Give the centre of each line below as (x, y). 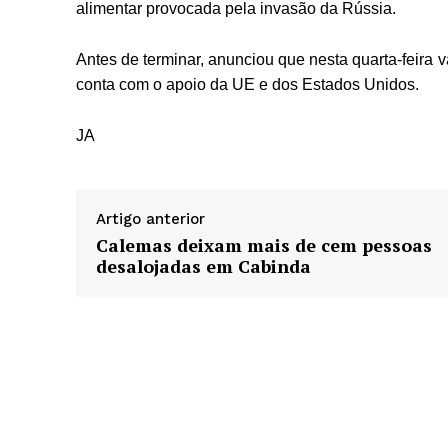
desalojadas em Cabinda (203, 266)
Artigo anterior (150, 219)
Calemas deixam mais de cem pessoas (264, 245)
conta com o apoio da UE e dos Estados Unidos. (247, 85)
